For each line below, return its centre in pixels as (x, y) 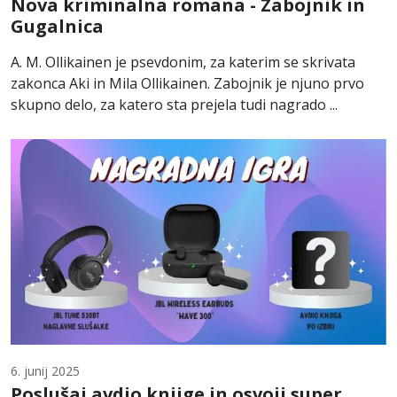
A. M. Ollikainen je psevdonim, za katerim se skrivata (183, 62)
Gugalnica (57, 26)
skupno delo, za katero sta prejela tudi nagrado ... (174, 104)
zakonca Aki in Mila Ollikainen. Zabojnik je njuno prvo (187, 83)
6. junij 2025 (45, 371)
